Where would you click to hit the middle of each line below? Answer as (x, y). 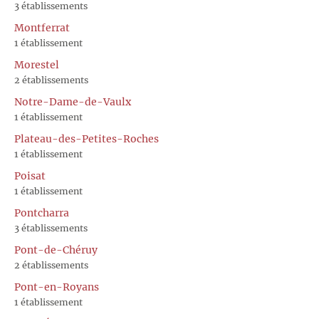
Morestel (37, 64)
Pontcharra (42, 213)
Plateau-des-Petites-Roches (87, 138)
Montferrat (42, 27)
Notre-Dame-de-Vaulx (73, 101)
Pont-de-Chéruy (56, 250)
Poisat (30, 176)
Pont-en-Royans (57, 287)
